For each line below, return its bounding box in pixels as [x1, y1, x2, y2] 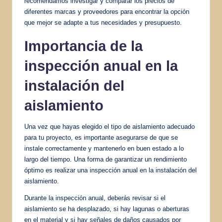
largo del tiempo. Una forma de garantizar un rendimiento [24, 155, 187, 163]
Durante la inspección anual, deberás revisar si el [24, 194, 166, 202]
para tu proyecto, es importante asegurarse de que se [24, 133, 178, 141]
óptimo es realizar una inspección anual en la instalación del [24, 166, 197, 174]
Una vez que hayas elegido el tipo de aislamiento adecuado [24, 122, 195, 130]
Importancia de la [24, 38, 143, 54]
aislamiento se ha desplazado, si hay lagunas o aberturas [24, 205, 189, 213]
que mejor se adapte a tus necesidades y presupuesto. [24, 18, 182, 26]
